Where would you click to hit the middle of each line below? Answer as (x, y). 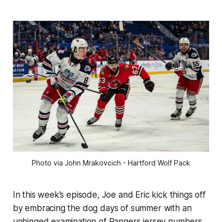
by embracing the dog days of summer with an (102, 208)
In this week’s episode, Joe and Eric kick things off (109, 195)
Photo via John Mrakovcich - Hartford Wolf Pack (111, 163)
